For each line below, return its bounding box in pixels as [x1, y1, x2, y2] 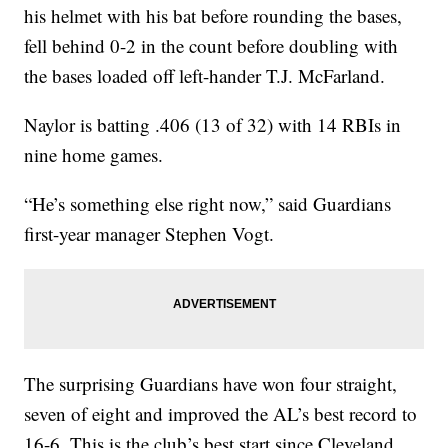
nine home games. [24, 142, 164, 168]
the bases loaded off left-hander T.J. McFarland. [24, 63, 386, 89]
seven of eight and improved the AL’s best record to [24, 401, 418, 427]
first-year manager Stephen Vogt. [24, 221, 275, 247]
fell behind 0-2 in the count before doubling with [24, 33, 399, 59]
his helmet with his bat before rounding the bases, [24, 3, 403, 29]
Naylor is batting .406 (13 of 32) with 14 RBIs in [24, 112, 402, 138]
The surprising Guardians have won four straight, [24, 371, 398, 397]
